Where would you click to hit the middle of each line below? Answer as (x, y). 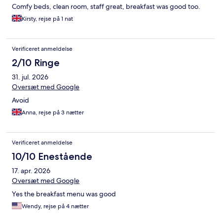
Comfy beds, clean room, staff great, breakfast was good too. (106, 7)
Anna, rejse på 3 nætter (53, 113)
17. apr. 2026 (31, 171)
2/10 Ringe (36, 63)
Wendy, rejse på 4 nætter (55, 206)
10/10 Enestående (52, 157)
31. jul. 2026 (30, 77)
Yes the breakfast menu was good (64, 194)
